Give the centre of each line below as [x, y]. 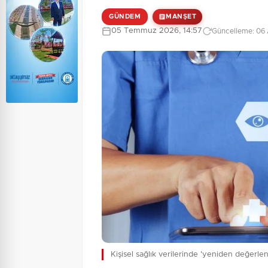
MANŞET [181, 16]
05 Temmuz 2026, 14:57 [157, 31]
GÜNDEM [125, 16]
